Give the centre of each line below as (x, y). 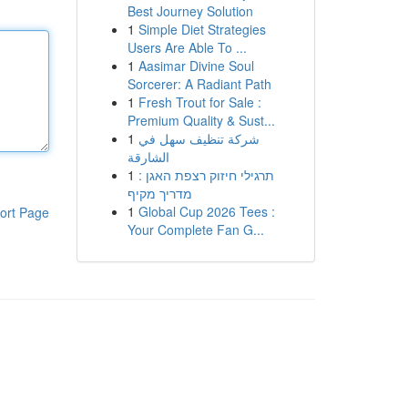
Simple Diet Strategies (202, 29)
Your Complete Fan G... (195, 229)
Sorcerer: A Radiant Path (199, 84)
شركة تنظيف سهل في (199, 138)
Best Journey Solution (190, 11)
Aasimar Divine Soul (196, 66)
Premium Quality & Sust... (201, 120)
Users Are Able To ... (187, 47)
